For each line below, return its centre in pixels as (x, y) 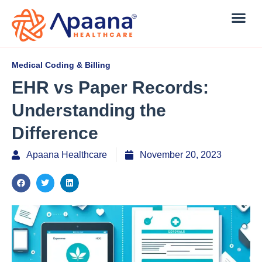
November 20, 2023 (181, 155)
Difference (55, 133)
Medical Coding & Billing (61, 65)
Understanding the (89, 111)
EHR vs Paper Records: (110, 88)
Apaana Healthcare (67, 155)
